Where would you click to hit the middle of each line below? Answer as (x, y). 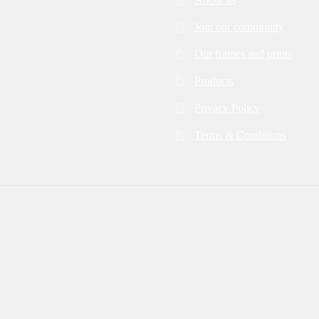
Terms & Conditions (240, 135)
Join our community (240, 27)
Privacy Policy (228, 108)
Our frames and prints (244, 54)
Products (214, 81)
